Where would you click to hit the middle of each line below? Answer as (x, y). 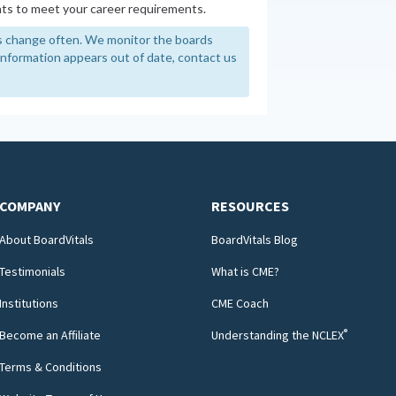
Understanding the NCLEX (278, 335)
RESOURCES (250, 206)
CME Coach (240, 303)
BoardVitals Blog (255, 239)
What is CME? (245, 271)
